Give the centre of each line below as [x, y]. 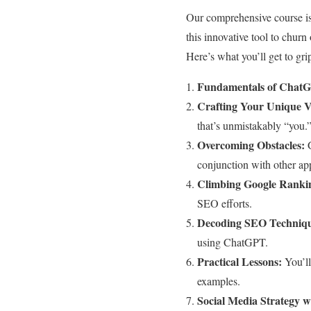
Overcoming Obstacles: [251, 144]
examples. [219, 280]
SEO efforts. [225, 203]
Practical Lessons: [239, 261]
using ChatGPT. [233, 242]
